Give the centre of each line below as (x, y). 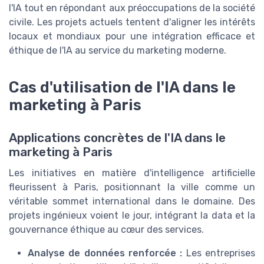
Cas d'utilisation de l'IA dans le (122, 88)
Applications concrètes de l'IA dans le (117, 138)
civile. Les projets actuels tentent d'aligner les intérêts (132, 22)
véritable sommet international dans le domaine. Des (132, 202)
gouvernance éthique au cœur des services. (106, 230)
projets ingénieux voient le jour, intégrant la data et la (132, 216)
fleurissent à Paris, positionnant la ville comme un (132, 187)
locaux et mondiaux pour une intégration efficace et (132, 36)
